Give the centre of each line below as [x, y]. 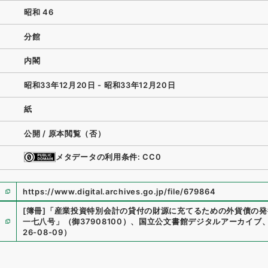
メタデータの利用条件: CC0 [109, 157]
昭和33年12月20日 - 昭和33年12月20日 [100, 85]
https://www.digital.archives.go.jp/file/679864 [119, 191]
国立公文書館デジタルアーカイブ [200, 221]
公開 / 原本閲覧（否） [65, 133]
